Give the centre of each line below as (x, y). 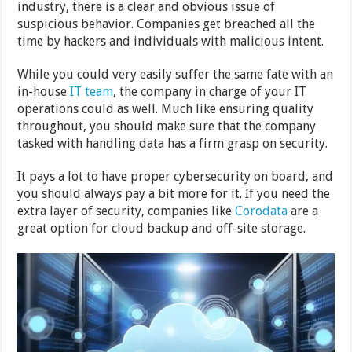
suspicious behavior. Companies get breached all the (167, 24)
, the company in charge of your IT (210, 91)
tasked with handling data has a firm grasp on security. (173, 143)
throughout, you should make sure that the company (167, 126)
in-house (44, 91)
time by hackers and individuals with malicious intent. (171, 41)
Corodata (262, 211)
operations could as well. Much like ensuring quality (166, 108)
